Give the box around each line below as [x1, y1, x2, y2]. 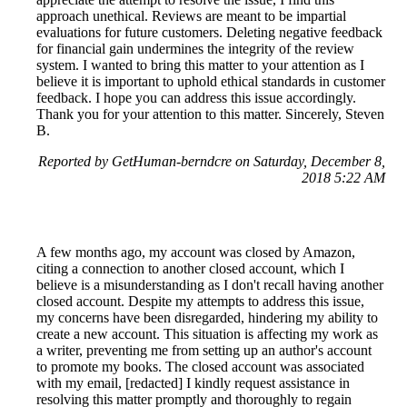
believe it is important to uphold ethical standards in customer [36, 73, 385, 89]
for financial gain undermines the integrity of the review [36, 40, 354, 56]
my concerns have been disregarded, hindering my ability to [36, 309, 378, 325]
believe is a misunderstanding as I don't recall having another [36, 276, 383, 293]
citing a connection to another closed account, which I [36, 260, 344, 276]
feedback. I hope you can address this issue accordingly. [36, 89, 356, 105]
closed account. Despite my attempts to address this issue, [36, 293, 364, 309]
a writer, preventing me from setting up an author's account [36, 342, 372, 358]
